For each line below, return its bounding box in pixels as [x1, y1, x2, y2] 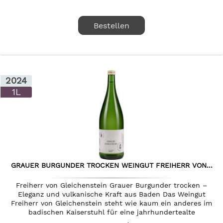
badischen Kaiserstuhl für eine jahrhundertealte [28, 208, 195, 216]
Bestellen [94, 21, 130, 31]
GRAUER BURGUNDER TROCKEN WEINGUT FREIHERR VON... [10, 161, 213, 169]
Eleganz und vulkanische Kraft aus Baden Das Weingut [17, 190, 206, 198]
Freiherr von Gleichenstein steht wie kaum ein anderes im [11, 199, 213, 207]
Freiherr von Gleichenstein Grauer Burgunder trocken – [16, 181, 208, 189]
